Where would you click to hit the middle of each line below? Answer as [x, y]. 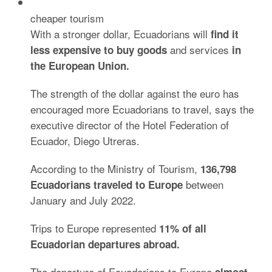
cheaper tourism [67, 18]
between [203, 184]
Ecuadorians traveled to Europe [107, 185]
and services [199, 49]
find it [225, 34]
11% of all [183, 228]
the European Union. [80, 66]
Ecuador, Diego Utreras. [85, 141]
